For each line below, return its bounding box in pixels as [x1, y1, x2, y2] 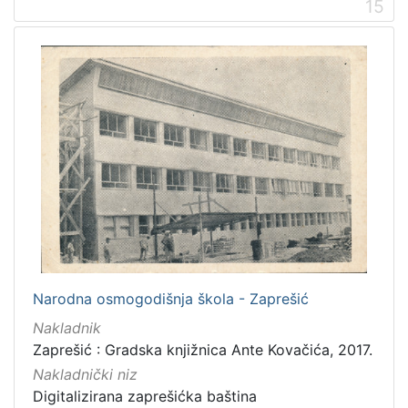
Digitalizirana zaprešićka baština [33, 386, 257, 405]
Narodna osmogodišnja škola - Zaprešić [33, 289, 309, 308]
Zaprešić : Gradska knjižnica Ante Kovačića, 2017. [33, 340, 372, 359]
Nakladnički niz [33, 364, 138, 383]
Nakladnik [33, 318, 101, 337]
